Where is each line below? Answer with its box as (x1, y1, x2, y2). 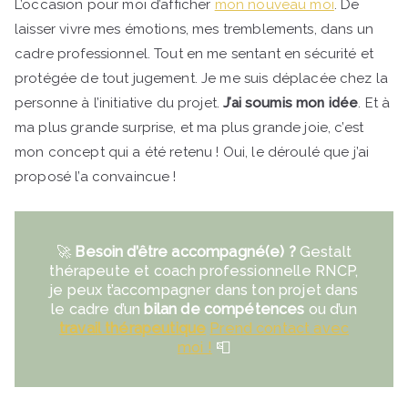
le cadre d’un (51, 300, 145, 318)
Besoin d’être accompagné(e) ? (75, 242, 296, 260)
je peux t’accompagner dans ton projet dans (49, 280, 359, 299)
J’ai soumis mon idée (223, 94, 359, 111)
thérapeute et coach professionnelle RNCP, (49, 261, 359, 280)
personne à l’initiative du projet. (15, 94, 224, 111)
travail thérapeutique (58, 319, 207, 337)
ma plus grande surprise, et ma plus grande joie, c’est (15, 118, 364, 136)
